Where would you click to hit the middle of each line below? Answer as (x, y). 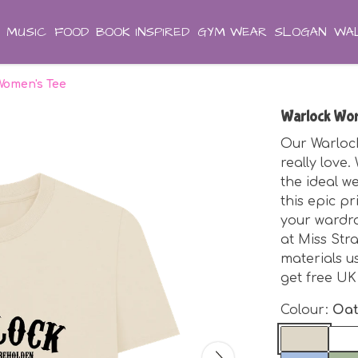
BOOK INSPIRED (143, 32)
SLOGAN (300, 32)
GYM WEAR (232, 32)
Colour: (306, 310)
